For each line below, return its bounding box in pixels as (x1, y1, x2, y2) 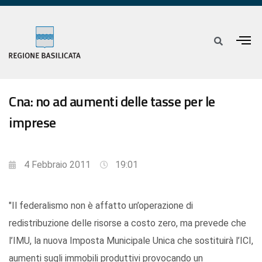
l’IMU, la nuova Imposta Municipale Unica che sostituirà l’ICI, (9, 235, 253, 247)
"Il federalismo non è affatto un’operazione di (9, 200, 193, 212)
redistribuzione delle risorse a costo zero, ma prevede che (9, 218, 246, 229)
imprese (9, 112, 56, 133)
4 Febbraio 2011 (24, 159, 91, 171)
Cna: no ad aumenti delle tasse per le (9, 91, 215, 112)
